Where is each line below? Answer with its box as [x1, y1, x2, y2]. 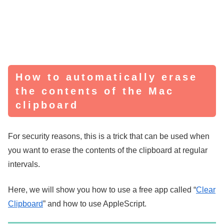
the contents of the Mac [15, 85, 174, 96]
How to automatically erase [15, 71, 197, 82]
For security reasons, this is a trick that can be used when [8, 132, 209, 141]
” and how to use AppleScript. [43, 199, 146, 208]
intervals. [8, 160, 40, 169]
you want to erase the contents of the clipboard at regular [8, 146, 207, 155]
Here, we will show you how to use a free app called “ [8, 185, 196, 194]
